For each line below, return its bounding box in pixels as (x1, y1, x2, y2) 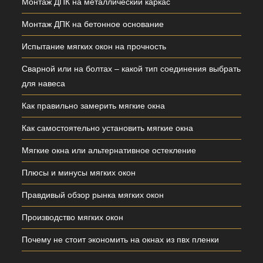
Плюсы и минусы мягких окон (22, 168, 136, 178)
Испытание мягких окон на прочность (22, 42, 167, 52)
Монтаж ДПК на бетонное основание (22, 19, 164, 29)
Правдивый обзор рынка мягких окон (22, 190, 164, 200)
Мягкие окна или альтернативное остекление (22, 146, 197, 156)
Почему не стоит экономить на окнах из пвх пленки (22, 235, 220, 245)
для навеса (22, 79, 66, 89)
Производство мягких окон (22, 213, 124, 222)
